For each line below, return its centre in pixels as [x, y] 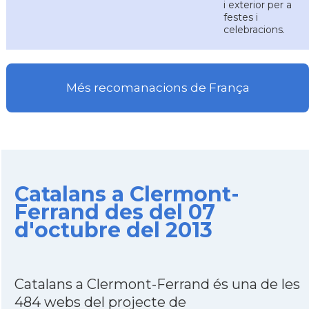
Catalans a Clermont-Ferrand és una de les [157, 284]
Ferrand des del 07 [114, 212]
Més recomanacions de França [158, 88]
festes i [241, 17]
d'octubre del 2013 [113, 230]
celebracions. [254, 30]
